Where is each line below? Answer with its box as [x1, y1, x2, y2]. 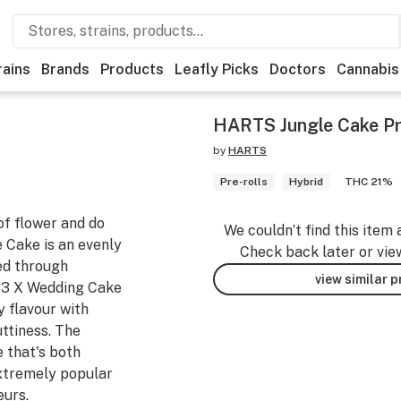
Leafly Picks [175, 61, 259, 78]
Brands [41, 61, 90, 78]
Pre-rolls [220, 175, 268, 188]
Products [100, 61, 164, 78]
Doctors [269, 61, 326, 78]
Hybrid [289, 175, 323, 188]
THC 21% [345, 175, 393, 188]
